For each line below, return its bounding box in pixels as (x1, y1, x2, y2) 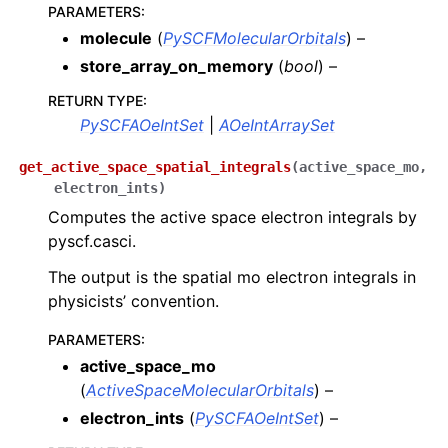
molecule (80, 28, 152, 48)
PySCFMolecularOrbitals (163, 28, 346, 48)
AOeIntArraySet (219, 115, 335, 135)
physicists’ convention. (48, 291, 219, 311)
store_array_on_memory (80, 56, 273, 76)
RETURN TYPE (48, 92, 143, 109)
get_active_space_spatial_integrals (19, 159, 291, 175)
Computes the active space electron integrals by (48, 207, 417, 227)
